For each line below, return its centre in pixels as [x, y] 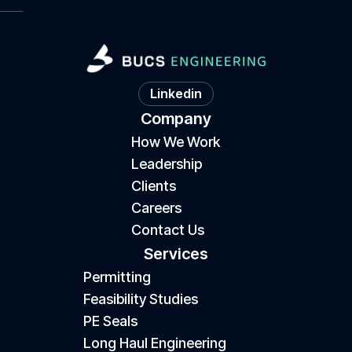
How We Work [176, 142]
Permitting [117, 277]
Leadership [167, 164]
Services [176, 254]
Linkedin [176, 93]
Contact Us [168, 230]
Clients [154, 186]
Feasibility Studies [141, 299]
